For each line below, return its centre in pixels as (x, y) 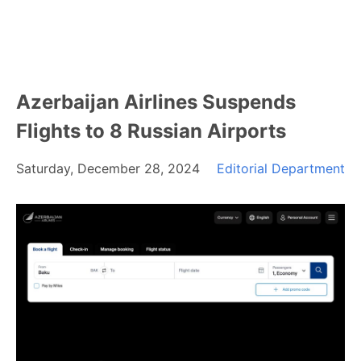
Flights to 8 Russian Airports (151, 131)
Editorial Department (281, 168)
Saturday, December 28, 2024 (108, 168)
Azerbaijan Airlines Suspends (156, 102)
